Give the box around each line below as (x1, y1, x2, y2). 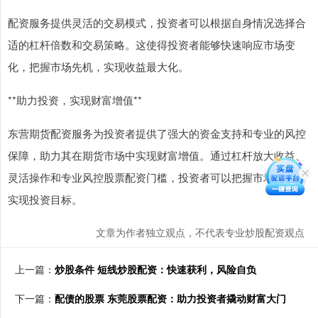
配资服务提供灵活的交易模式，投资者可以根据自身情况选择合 (8, 15, 306, 31)
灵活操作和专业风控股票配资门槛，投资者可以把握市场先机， (8, 170, 306, 185)
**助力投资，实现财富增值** (8, 92, 142, 108)
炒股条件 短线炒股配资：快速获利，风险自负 (55, 262, 256, 277)
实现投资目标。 (8, 192, 82, 207)
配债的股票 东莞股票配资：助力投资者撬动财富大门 (55, 291, 286, 306)
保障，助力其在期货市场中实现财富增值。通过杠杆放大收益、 (8, 148, 306, 163)
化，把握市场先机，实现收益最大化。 (8, 59, 189, 75)
